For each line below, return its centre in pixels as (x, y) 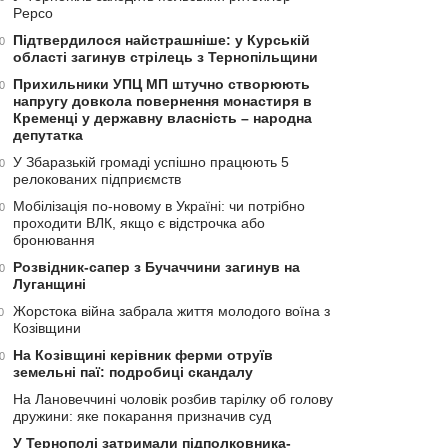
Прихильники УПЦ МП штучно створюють (161, 84)
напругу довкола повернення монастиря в (162, 101)
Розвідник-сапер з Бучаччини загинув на (156, 267)
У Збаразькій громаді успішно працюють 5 (151, 162)
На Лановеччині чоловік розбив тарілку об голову (173, 399)
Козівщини (47, 328)
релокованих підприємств (97, 179)
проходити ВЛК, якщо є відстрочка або (139, 223)
